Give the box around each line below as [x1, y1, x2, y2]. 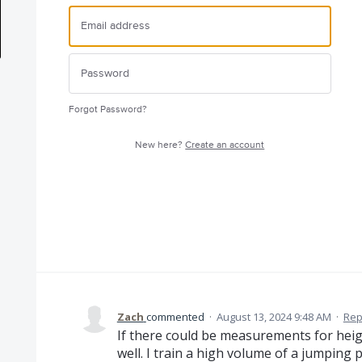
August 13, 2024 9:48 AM [216, 309, 331, 324]
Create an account [185, 139, 265, 151]
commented [145, 309, 207, 324]
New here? [135, 139, 186, 151]
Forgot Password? [68, 103, 147, 116]
